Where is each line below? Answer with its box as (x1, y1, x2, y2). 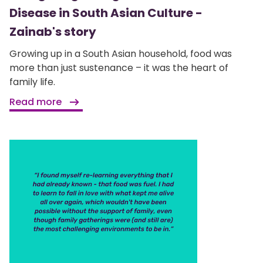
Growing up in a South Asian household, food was (9, 46, 232, 60)
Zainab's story (9, 23, 96, 40)
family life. (9, 75, 55, 89)
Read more (9, 95, 64, 109)
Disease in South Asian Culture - (9, 4, 203, 21)
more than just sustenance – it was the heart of (9, 60, 228, 75)
